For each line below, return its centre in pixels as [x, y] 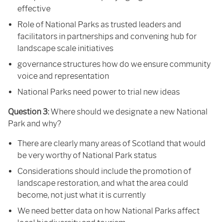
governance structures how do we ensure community [114, 64]
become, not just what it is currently [82, 195]
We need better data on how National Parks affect [109, 211]
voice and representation [63, 76]
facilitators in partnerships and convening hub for [107, 36]
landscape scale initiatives [66, 48]
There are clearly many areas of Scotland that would [112, 143]
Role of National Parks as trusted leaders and [100, 24]
